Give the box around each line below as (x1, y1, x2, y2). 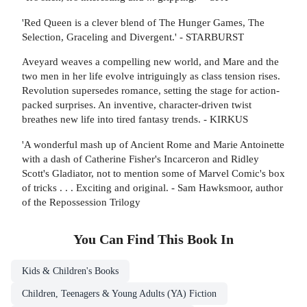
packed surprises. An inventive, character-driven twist (22, 99, 251, 111)
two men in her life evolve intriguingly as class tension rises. (22, 70, 280, 82)
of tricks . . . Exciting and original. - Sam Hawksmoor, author (22, 181, 283, 193)
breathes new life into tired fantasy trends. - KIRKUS (22, 113, 248, 125)
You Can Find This (73, 232, 187, 247)
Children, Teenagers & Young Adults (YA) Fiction (22, 288, 217, 299)
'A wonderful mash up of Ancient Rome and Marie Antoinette (22, 138, 284, 150)
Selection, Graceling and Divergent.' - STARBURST (22, 30, 244, 42)
